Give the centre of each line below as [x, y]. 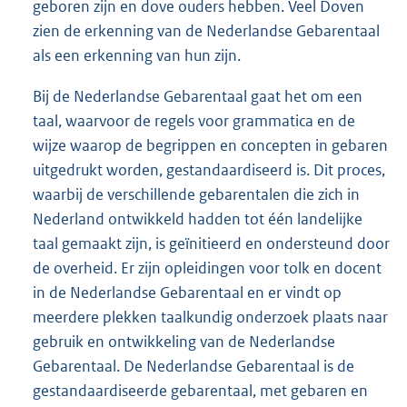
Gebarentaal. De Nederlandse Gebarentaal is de [194, 366]
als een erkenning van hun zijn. [137, 55]
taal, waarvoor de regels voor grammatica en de [194, 120]
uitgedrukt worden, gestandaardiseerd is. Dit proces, [209, 169]
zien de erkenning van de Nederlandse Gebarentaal [206, 30]
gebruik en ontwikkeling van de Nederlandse [184, 341]
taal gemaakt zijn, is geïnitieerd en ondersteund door [211, 243]
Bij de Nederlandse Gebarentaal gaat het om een [198, 96]
